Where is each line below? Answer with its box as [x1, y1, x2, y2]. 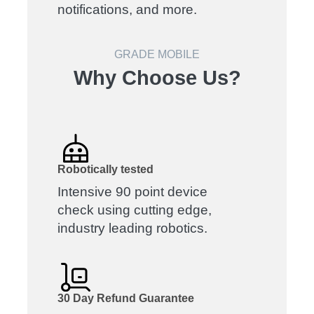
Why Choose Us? [73, 66, 241, 89]
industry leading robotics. [57, 220, 208, 235]
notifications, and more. [57, 1, 198, 17]
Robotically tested [57, 163, 154, 175]
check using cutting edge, [57, 202, 212, 217]
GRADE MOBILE [114, 48, 200, 60]
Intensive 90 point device [57, 184, 208, 199]
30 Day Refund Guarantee [57, 292, 195, 304]
